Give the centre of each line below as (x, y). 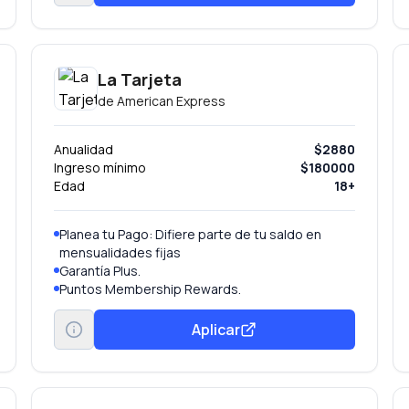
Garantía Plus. (100, 271)
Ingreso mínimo (100, 168)
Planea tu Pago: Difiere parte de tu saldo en (191, 234)
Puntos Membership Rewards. (151, 289)
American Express (172, 101)
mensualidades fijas (121, 252)
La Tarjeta (140, 79)
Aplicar (216, 329)
